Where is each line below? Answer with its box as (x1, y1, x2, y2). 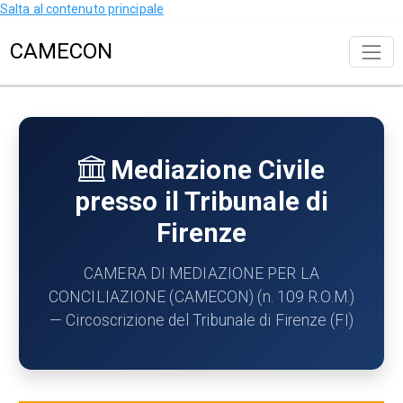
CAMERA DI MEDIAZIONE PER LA (84, 264, 319, 282)
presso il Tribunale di (74, 185, 329, 217)
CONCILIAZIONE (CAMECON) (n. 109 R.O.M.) (49, 287, 354, 306)
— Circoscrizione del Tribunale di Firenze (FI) (49, 310, 354, 329)
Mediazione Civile (110, 154, 326, 185)
